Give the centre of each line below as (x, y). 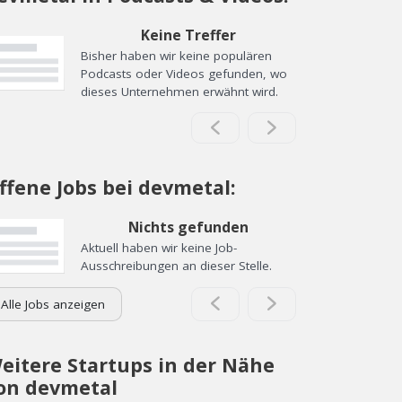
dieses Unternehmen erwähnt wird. (179, 91)
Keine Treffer (188, 35)
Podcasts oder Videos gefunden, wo (184, 73)
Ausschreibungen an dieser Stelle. (176, 266)
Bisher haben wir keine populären (176, 55)
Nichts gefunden (188, 227)
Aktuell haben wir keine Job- (159, 248)
